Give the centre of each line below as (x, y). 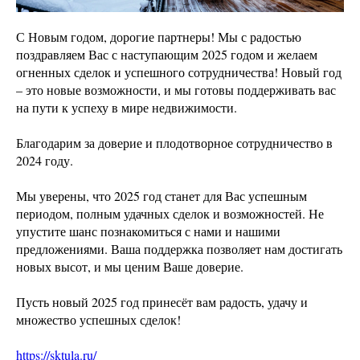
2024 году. (45, 161)
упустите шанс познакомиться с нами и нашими (148, 231)
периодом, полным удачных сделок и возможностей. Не (170, 214)
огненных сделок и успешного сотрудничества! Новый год (179, 72)
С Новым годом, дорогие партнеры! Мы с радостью (159, 37)
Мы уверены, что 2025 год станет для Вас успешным (162, 196)
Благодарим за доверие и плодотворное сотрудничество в (174, 143)
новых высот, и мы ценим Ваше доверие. (130, 267)
